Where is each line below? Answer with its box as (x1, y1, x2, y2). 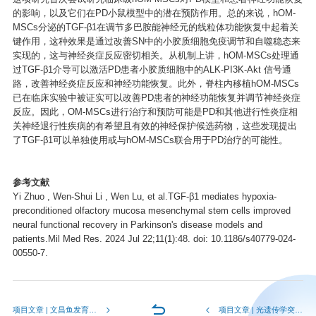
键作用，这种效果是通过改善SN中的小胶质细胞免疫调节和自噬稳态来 (12, 36, 300, 47)
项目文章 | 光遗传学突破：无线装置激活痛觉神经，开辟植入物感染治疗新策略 (218, 305, 295, 315)
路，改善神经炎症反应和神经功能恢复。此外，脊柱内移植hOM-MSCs (12, 78, 299, 89)
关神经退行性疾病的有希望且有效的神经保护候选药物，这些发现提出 (12, 121, 297, 131)
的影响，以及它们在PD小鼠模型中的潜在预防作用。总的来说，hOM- (12, 8, 296, 18)
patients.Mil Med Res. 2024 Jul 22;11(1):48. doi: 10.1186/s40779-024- (12, 233, 296, 244)
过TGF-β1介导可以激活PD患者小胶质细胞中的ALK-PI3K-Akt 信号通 (12, 64, 291, 75)
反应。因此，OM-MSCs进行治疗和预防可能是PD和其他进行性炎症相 (12, 107, 298, 117)
